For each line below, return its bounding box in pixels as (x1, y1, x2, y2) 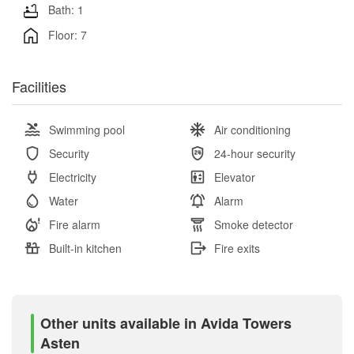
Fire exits (214, 240, 260, 257)
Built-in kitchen (49, 240, 122, 257)
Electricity (49, 169, 96, 186)
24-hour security (214, 145, 296, 162)
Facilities (12, 76, 66, 97)
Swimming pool (49, 122, 125, 138)
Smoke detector (214, 217, 293, 233)
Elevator (214, 169, 255, 186)
